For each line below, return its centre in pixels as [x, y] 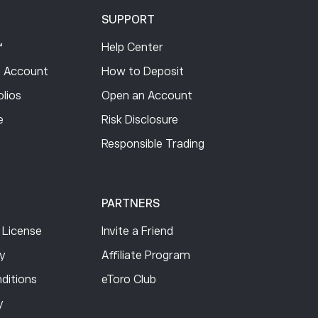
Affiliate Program [146, 256]
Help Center [133, 48]
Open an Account [147, 96]
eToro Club [129, 280]
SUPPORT [128, 20]
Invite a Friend [138, 232]
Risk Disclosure [140, 120]
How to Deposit [143, 72]
